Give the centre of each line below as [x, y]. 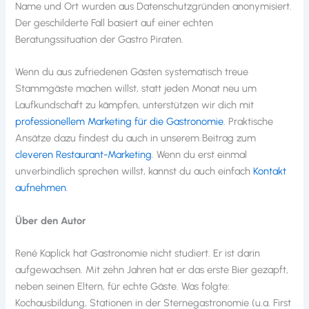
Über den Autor [51, 220]
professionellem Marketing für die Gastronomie [120, 122]
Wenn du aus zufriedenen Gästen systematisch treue [132, 72]
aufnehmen [41, 188]
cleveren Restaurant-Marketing [84, 155]
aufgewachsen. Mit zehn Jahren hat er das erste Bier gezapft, [152, 269]
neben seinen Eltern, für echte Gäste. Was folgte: [123, 286]
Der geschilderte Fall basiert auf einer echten [114, 22]
